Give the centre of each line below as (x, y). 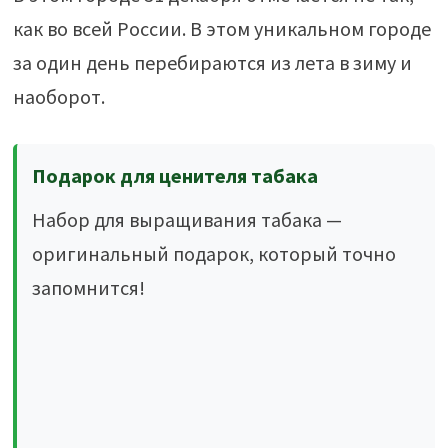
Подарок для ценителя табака (174, 175)
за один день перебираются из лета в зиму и (212, 62)
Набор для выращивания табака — (186, 219)
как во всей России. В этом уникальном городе (221, 28)
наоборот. (58, 96)
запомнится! (88, 287)
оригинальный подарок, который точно (213, 253)
